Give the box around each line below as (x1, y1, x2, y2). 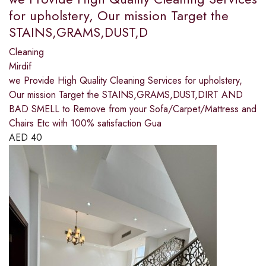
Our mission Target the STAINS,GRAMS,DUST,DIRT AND (9, 88, 243, 102)
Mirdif (9, 59, 31, 74)
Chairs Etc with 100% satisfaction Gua (9, 116, 161, 131)
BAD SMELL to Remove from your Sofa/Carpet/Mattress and (9, 102, 256, 116)
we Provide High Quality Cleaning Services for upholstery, (9, 74, 242, 88)
